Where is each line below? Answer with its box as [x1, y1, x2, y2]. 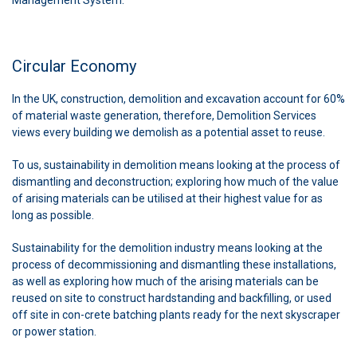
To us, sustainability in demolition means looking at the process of [12, 158, 340, 171]
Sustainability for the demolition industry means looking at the [12, 241, 323, 254]
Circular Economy [12, 56, 136, 76]
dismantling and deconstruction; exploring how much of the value [12, 175, 339, 188]
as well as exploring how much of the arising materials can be [12, 274, 319, 288]
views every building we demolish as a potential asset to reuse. [12, 125, 325, 139]
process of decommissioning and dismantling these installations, [12, 257, 336, 271]
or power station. [12, 324, 96, 338]
